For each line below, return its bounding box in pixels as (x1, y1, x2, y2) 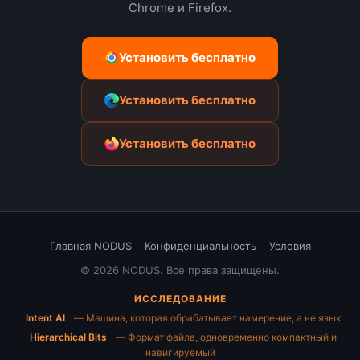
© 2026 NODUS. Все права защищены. (80, 263, 280, 276)
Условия (268, 239, 311, 252)
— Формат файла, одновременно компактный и (113, 330, 337, 343)
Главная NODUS (49, 239, 132, 252)
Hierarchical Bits (30, 330, 107, 343)
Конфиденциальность (144, 239, 256, 252)
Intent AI (26, 311, 65, 324)
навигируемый (145, 346, 215, 358)
